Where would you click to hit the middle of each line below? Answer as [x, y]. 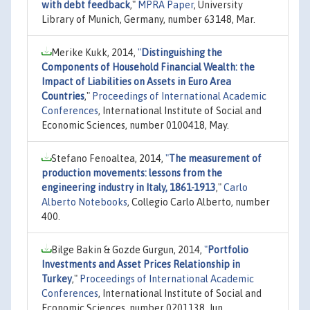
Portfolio [228, 249]
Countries [63, 96]
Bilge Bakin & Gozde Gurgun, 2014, [128, 249]
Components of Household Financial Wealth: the [148, 67]
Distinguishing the [182, 52]
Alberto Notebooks [84, 202]
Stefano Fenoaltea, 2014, [108, 158]
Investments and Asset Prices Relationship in [141, 264]
